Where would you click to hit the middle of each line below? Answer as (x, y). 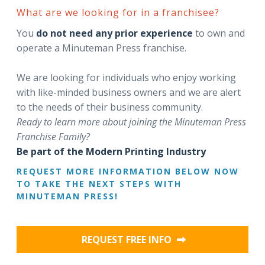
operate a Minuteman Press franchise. (101, 48)
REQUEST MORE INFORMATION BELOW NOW (128, 171)
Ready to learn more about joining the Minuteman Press (131, 122)
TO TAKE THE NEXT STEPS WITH (99, 184)
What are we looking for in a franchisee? (118, 12)
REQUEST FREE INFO (128, 240)
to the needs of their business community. (110, 107)
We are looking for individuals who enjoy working (126, 77)
